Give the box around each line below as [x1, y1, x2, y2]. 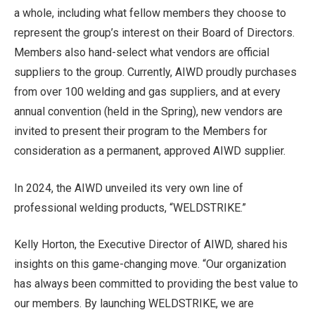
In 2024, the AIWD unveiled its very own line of [14, 181, 243, 195]
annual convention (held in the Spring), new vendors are [14, 105, 283, 119]
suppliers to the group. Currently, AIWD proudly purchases [14, 65, 297, 79]
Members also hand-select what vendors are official [14, 46, 269, 60]
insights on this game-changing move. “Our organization [14, 257, 286, 271]
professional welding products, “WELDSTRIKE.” [14, 200, 246, 214]
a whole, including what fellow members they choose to [14, 6, 286, 20]
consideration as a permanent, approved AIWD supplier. [14, 144, 285, 158]
